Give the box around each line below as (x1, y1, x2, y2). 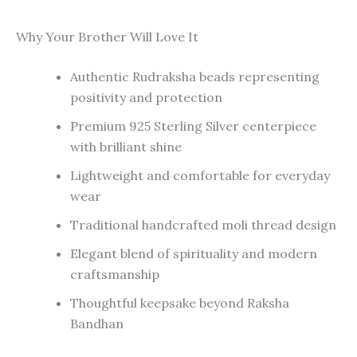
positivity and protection (70, 88, 222, 105)
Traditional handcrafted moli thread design (70, 216, 336, 233)
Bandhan (70, 315, 124, 331)
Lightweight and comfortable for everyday (70, 167, 330, 183)
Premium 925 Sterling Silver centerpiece (70, 117, 316, 134)
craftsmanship (70, 265, 159, 282)
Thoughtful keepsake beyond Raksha (70, 294, 289, 311)
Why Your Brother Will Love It (16, 28, 198, 45)
